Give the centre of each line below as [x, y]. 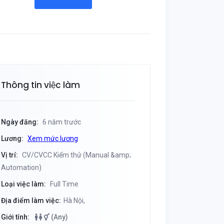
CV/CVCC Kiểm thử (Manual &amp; [76, 155]
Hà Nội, [74, 200]
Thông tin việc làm [40, 85]
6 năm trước [61, 122]
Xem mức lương [53, 138]
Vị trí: [9, 155]
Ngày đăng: [20, 122]
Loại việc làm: [23, 184]
